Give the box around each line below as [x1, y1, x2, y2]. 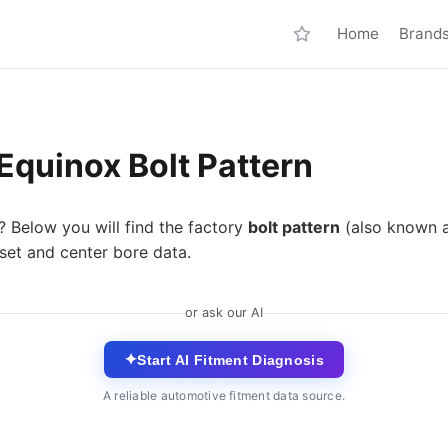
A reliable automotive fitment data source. [102, 388, 346, 403]
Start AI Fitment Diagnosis [137, 351, 324, 368]
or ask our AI [185, 305, 263, 320]
